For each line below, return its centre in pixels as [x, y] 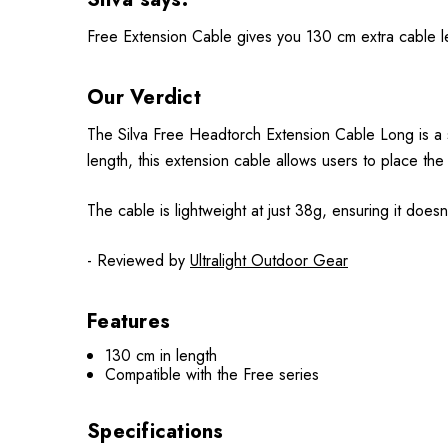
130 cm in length [161, 355]
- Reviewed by [138, 260]
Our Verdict [144, 97]
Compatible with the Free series [212, 374]
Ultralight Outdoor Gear [269, 260]
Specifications [155, 431]
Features [128, 321]
